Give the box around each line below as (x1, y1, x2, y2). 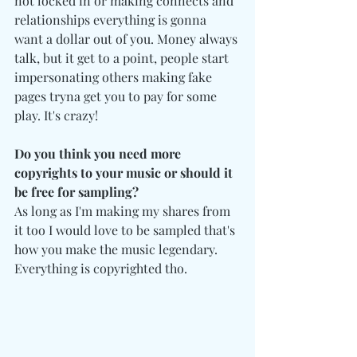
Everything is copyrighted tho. (14, 259, 190, 277)
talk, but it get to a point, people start (14, 49, 232, 66)
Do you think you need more (14, 144, 184, 162)
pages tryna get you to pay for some (14, 87, 220, 104)
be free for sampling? (14, 182, 139, 200)
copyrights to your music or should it (14, 163, 236, 181)
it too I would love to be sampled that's (14, 221, 238, 238)
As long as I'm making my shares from (14, 202, 233, 219)
